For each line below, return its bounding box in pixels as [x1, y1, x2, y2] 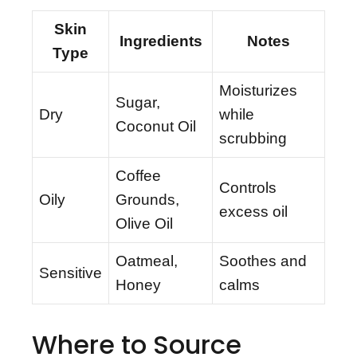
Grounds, [116, 191, 179, 209]
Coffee [116, 167, 161, 185]
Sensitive [39, 265, 102, 282]
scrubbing [219, 130, 287, 147]
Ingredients [119, 33, 202, 50]
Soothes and [219, 253, 307, 270]
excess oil [219, 203, 288, 221]
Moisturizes [219, 82, 297, 100]
